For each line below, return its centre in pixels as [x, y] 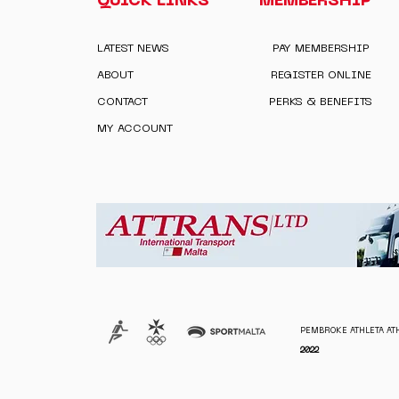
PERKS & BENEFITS [321, 102]
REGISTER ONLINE [321, 76]
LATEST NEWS [134, 49]
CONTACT [123, 102]
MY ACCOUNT [135, 129]
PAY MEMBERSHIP [321, 49]
